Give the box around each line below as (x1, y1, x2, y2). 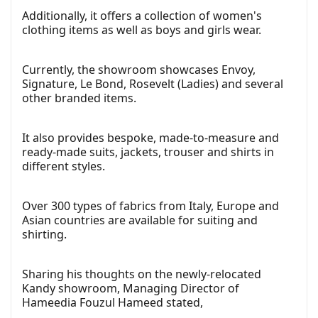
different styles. (22, 158, 105, 175)
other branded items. (22, 90, 136, 106)
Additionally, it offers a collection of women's (22, 8, 262, 24)
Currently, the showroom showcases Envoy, (22, 62, 256, 78)
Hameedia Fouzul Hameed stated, (22, 295, 203, 311)
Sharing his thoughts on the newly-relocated (22, 266, 261, 283)
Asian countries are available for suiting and (22, 212, 258, 229)
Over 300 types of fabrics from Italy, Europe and (22, 198, 279, 214)
